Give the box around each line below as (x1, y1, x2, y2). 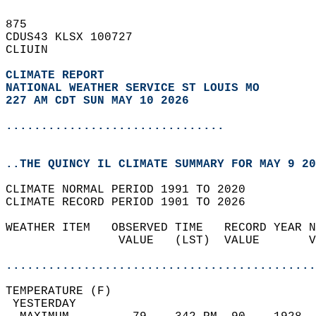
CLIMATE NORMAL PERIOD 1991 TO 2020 (6, 183, 260, 196)
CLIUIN (6, 44, 62, 56)
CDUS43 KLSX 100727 (6, 31, 147, 44)
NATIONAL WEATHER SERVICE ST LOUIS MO (6, 82, 260, 95)
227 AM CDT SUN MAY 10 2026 (6, 95, 189, 107)
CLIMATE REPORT (6, 69, 111, 82)
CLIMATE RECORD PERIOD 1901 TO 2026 (6, 196, 260, 209)
